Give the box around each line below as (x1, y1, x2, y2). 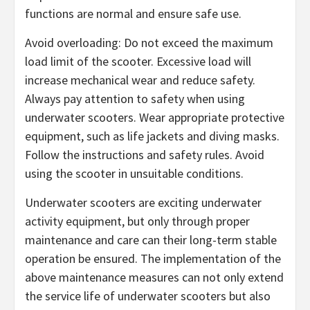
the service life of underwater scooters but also (25, 288, 271, 304)
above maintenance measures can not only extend (25, 269, 284, 286)
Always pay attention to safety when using (25, 91, 245, 107)
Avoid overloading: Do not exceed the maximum (25, 35, 273, 51)
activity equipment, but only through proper (25, 213, 250, 230)
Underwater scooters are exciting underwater (25, 194, 262, 211)
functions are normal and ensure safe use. (25, 6, 241, 22)
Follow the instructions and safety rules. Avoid (25, 147, 264, 163)
